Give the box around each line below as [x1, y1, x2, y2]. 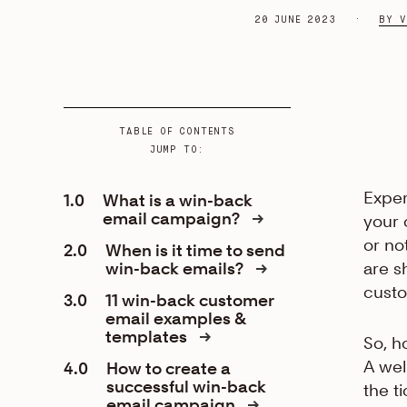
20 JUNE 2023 [254, 15, 336, 25]
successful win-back [106, 377, 266, 396]
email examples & [105, 309, 246, 328]
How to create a [106, 359, 231, 378]
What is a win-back [103, 191, 253, 210]
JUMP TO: [149, 145, 205, 154]
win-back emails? [105, 259, 247, 278]
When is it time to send [105, 241, 285, 260]
